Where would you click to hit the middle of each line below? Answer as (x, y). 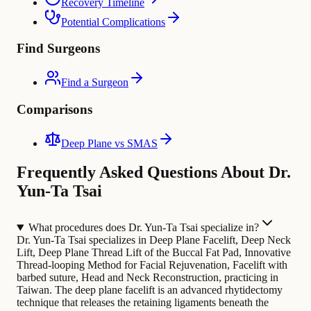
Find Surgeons (58, 49)
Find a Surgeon (95, 83)
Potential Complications (113, 22)
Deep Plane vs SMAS (109, 143)
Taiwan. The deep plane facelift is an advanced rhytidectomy (150, 290)
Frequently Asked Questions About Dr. (154, 173)
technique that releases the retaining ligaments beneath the (143, 303)
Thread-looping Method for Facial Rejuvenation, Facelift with (152, 265)
